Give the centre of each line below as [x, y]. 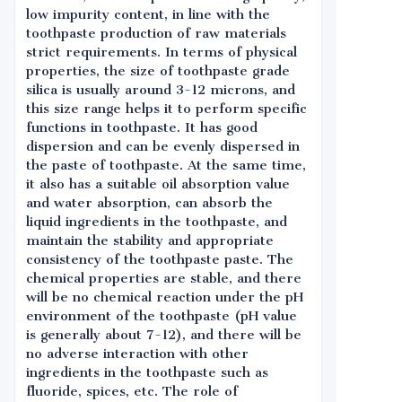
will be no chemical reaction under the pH [165, 297]
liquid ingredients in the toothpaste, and [157, 222]
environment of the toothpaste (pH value [162, 316]
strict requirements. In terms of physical [162, 52]
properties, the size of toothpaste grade [158, 71]
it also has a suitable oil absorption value [158, 184]
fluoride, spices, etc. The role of [132, 391]
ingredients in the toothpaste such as [147, 372]
